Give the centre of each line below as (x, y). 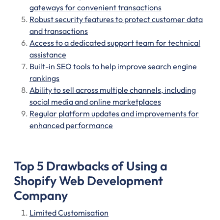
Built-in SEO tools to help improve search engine (113, 66)
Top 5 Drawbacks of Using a (91, 166)
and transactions (59, 31)
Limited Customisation (69, 213)
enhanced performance (71, 125)
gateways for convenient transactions (96, 7)
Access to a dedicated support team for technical (115, 43)
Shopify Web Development (88, 181)
